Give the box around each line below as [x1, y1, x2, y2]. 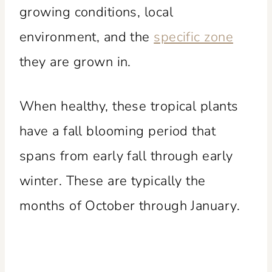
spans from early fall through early [19, 146, 233, 165]
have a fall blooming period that [19, 121, 216, 140]
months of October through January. [19, 196, 240, 215]
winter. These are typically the [19, 171, 206, 190]
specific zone [154, 27, 233, 46]
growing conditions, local [19, 2, 174, 21]
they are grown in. [19, 52, 131, 71]
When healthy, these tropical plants [19, 97, 239, 115]
